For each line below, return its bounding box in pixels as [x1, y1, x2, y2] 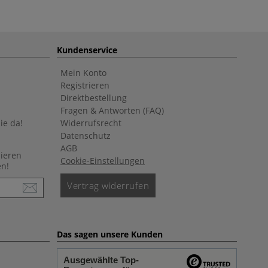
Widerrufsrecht [60, 117, 121, 129]
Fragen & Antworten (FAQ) [60, 104, 164, 116]
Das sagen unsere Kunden [57, 228, 163, 240]
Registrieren [60, 79, 109, 91]
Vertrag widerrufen [67, 179, 149, 191]
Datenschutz [60, 129, 111, 141]
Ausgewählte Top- [63, 254, 139, 265]
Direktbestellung [60, 92, 127, 103]
